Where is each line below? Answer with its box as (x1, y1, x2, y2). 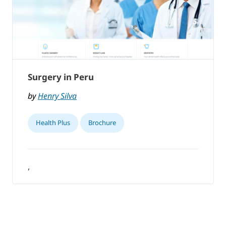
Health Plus (36, 118, 70, 127)
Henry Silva (38, 90, 77, 101)
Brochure (88, 118, 116, 127)
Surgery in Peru (28, 71, 94, 83)
